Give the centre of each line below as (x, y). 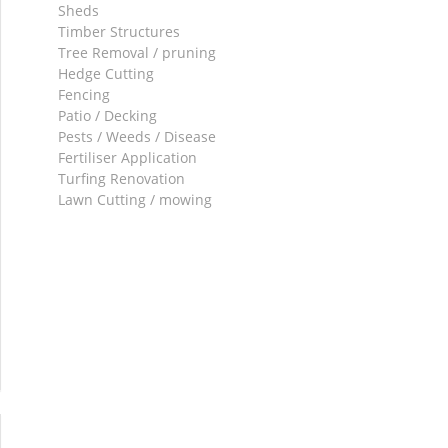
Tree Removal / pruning (137, 52)
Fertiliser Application (128, 157)
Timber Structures (119, 31)
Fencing (84, 94)
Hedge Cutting (106, 73)
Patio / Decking (108, 115)
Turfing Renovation (122, 178)
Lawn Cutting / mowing (135, 199)
